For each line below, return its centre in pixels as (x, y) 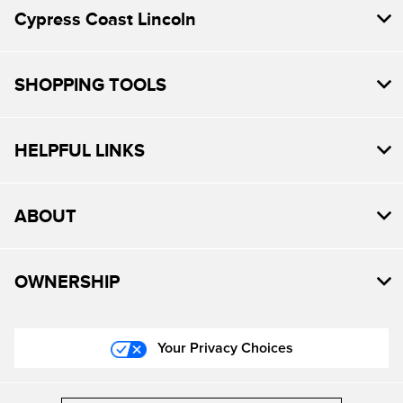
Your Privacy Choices (223, 349)
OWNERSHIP (67, 282)
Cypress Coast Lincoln (105, 19)
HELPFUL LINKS (80, 151)
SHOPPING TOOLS (90, 85)
